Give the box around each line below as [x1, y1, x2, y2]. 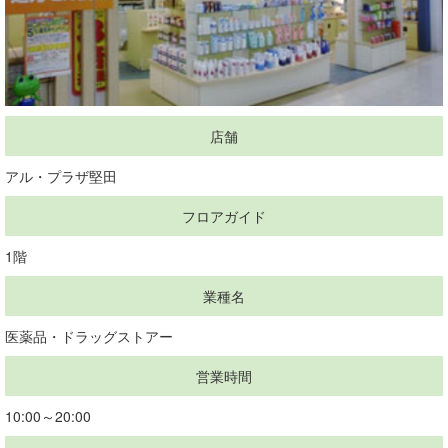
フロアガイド [182, 205, 266, 226]
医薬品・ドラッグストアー [5, 325, 187, 346]
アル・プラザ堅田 [5, 165, 117, 186]
